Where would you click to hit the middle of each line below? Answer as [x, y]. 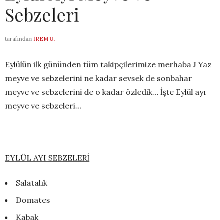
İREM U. [44, 39]
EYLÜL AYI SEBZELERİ [47, 158]
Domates [33, 200]
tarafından [18, 39]
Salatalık [31, 183]
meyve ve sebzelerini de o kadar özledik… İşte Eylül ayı [105, 92]
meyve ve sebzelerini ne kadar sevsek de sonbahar [98, 78]
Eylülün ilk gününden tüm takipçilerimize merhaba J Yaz [108, 65]
